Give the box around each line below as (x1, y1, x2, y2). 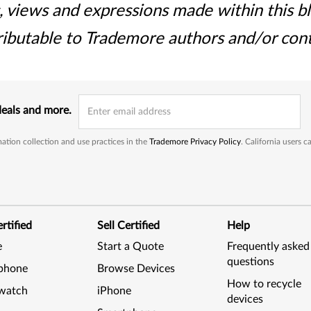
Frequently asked (226, 241, 310, 252)
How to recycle (226, 278, 301, 289)
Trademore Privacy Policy (149, 137, 241, 146)
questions (226, 256, 274, 267)
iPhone (97, 285, 132, 296)
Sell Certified (97, 220, 160, 231)
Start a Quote (97, 241, 165, 252)
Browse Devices (97, 263, 176, 274)
